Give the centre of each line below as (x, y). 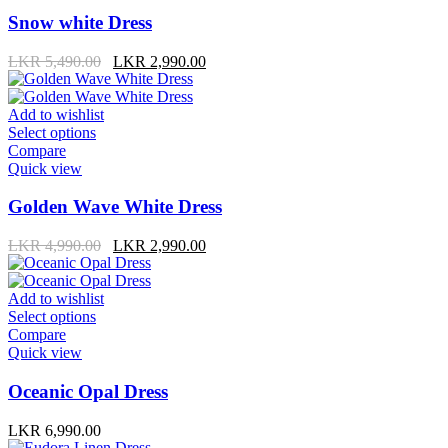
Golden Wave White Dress (115, 207)
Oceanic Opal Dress (88, 392)
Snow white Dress (80, 22)
